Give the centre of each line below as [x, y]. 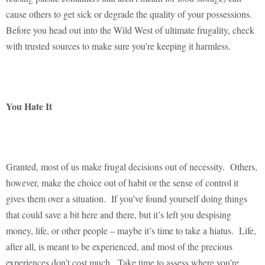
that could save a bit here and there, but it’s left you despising [119, 215]
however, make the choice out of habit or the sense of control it [122, 183]
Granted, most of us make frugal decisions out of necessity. [115, 167]
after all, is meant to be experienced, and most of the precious [119, 247]
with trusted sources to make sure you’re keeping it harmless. [118, 46]
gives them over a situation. [56, 199]
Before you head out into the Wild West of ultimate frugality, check [130, 30]
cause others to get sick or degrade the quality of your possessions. [129, 14]
